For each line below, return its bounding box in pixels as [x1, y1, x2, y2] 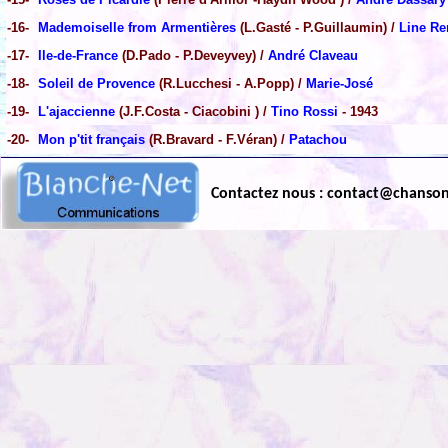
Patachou [289, 132, 347, 148]
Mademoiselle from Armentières [38, 20, 236, 36]
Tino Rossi [271, 104, 338, 120]
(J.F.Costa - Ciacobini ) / [115, 104, 271, 120]
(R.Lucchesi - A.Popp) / [155, 76, 306, 92]
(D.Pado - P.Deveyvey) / [118, 48, 268, 64]
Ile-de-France [38, 48, 118, 64]
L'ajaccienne [38, 104, 115, 120]
